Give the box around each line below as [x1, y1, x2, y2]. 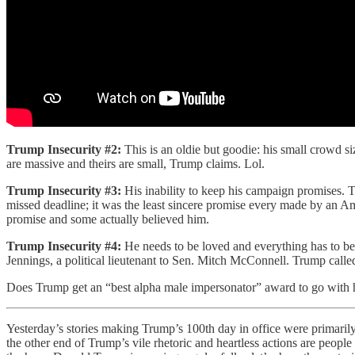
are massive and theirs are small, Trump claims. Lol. [6, 156, 265, 170]
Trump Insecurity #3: [6, 183, 124, 197]
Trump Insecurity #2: [6, 142, 124, 156]
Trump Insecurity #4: [6, 239, 121, 253]
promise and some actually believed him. [6, 212, 209, 226]
